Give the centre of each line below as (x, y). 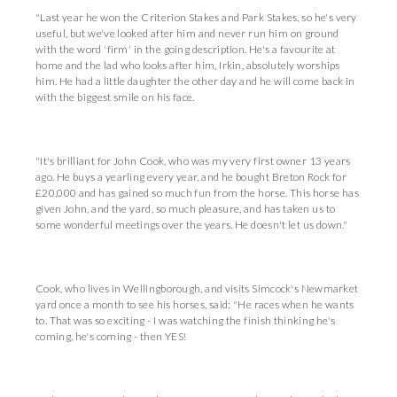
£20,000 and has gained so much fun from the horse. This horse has (197, 193)
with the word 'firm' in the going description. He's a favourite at (186, 49)
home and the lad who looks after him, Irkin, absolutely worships (188, 65)
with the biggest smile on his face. (115, 97)
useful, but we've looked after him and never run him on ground (187, 33)
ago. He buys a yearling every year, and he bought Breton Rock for (191, 177)
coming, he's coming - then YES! (111, 336)
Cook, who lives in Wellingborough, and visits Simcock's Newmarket (197, 288)
